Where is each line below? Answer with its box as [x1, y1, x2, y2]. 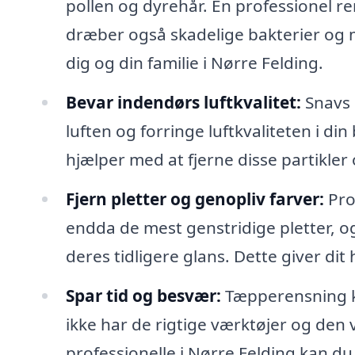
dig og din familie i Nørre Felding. [65, 52, 323, 74]
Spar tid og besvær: [65, 284, 221, 307]
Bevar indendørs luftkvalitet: [65, 91, 301, 114]
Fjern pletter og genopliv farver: [65, 188, 324, 211]
